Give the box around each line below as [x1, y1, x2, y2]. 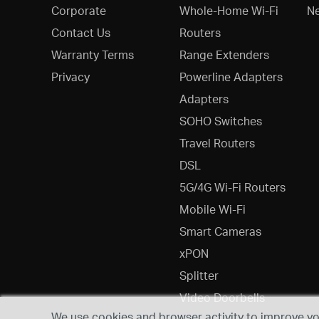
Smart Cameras [179, 224, 261, 239]
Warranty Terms [51, 47, 134, 63]
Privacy [51, 69, 90, 85]
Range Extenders [179, 47, 269, 63]
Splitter [179, 268, 219, 283]
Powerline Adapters [179, 69, 283, 85]
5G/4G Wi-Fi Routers [179, 179, 286, 195]
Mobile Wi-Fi [179, 202, 246, 217]
